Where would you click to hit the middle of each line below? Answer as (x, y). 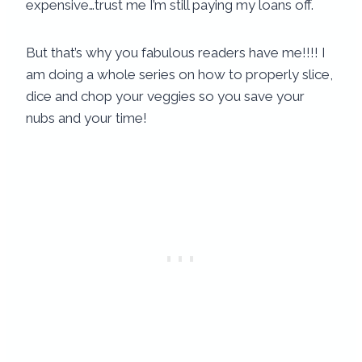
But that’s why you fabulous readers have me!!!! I (176, 53)
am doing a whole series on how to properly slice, (179, 75)
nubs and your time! (86, 118)
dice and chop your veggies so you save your (165, 97)
